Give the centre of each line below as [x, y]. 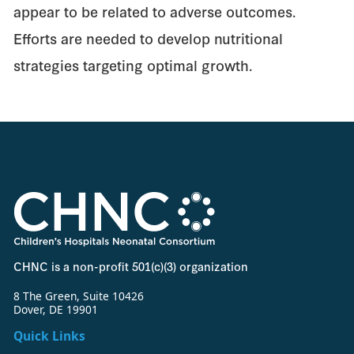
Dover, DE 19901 [56, 309]
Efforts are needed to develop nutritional [149, 38]
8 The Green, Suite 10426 [79, 296]
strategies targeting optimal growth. [133, 64]
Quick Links [50, 335]
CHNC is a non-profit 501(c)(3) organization [131, 266]
